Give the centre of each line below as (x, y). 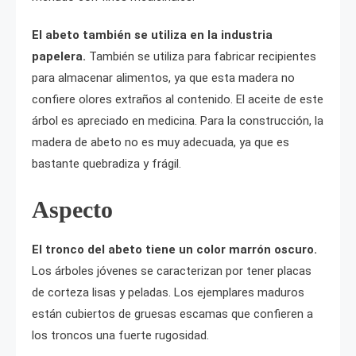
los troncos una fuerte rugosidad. (120, 336)
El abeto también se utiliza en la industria (152, 35)
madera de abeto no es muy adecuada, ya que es (161, 143)
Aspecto (72, 210)
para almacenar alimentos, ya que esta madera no (163, 78)
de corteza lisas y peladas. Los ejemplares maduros (168, 293)
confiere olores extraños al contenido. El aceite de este (178, 100)
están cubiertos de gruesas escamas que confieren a (172, 314)
